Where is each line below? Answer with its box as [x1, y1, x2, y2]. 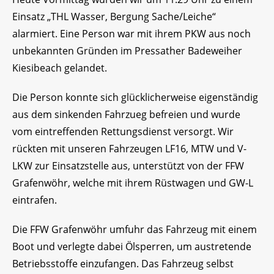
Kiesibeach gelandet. [12, 61, 107, 75]
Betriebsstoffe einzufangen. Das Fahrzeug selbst [12, 257, 234, 271]
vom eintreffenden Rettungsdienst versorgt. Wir [12, 125, 234, 139]
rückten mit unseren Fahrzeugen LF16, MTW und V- [12, 142, 246, 156]
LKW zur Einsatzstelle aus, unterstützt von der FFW [12, 159, 244, 173]
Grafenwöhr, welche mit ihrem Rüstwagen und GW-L [12, 176, 253, 190]
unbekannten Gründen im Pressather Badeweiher [12, 44, 242, 58]
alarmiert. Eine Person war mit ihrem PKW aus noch [12, 27, 251, 41]
